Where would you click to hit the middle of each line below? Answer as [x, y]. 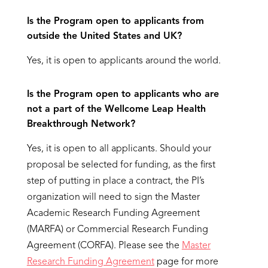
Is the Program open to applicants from [115, 22]
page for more [186, 262]
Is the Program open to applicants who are [123, 95]
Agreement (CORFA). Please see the [104, 246]
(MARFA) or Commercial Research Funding [117, 230]
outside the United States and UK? [104, 36]
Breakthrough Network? [81, 124]
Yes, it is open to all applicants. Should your [119, 149]
